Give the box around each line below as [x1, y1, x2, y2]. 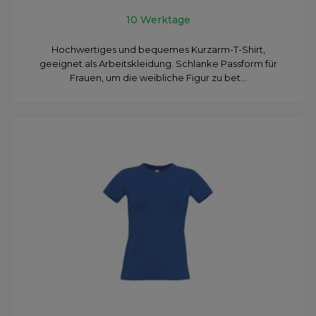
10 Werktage [126, 13, 190, 26]
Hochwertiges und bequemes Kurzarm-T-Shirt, [51, 43, 265, 55]
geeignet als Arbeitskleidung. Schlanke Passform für [39, 57, 277, 69]
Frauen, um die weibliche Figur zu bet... [69, 71, 247, 83]
